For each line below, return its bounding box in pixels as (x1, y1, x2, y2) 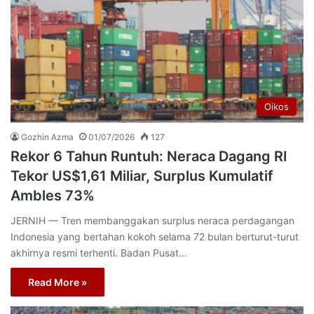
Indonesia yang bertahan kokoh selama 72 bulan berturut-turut (11, 230, 299, 243)
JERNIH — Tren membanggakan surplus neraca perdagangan (11, 214, 294, 226)
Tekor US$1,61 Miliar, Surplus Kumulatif (11, 167, 273, 184)
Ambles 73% (11, 186, 95, 204)
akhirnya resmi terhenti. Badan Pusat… (11, 246, 187, 259)
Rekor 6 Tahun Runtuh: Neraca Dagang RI (11, 147, 287, 165)
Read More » (28, 275, 87, 288)
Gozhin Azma (21, 131, 74, 142)
